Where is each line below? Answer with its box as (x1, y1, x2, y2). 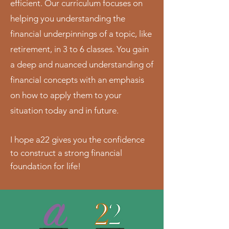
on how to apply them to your (10, 90, 122, 100)
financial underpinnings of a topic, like (10, 29, 152, 39)
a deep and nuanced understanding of (10, 59, 153, 70)
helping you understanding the (10, 13, 125, 24)
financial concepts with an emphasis (10, 75, 144, 85)
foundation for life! (10, 161, 81, 171)
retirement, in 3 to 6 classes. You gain (10, 44, 149, 54)
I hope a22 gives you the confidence (10, 134, 145, 145)
